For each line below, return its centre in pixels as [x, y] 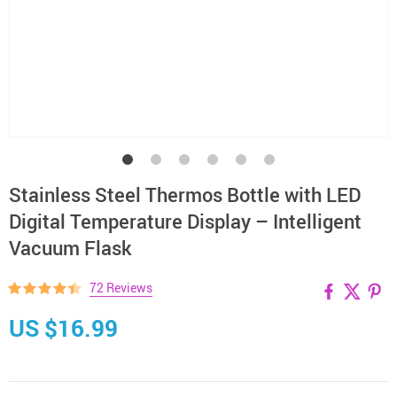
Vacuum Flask [70, 248]
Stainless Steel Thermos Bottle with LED [185, 195]
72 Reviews [121, 288]
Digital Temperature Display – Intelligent [185, 221]
